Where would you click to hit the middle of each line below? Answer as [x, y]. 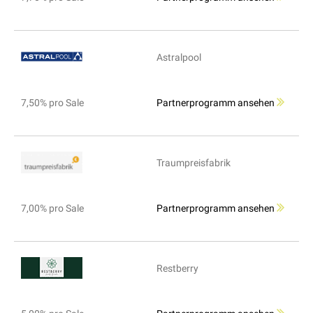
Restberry [177, 269]
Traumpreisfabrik [194, 163]
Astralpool [179, 58]
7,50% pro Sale [52, 103]
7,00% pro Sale [52, 209]
